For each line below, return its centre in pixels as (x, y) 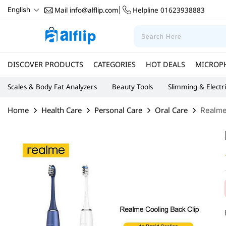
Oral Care (171, 110)
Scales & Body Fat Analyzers (52, 87)
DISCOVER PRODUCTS (45, 64)
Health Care (62, 110)
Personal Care (118, 110)
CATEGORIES (115, 64)
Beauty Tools (132, 87)
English (19, 10)
